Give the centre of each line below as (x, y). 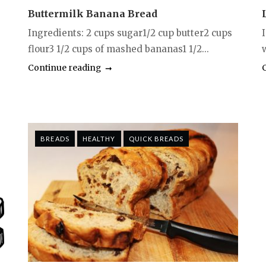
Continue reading (65, 68)
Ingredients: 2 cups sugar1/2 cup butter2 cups (130, 33)
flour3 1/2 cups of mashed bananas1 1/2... (119, 49)
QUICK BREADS (156, 139)
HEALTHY (99, 139)
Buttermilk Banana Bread (93, 14)
